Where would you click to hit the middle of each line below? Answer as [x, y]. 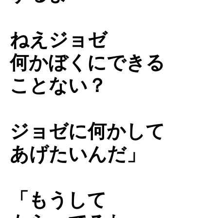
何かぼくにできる [87, 62]
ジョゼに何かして [87, 131]
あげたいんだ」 [78, 154]
